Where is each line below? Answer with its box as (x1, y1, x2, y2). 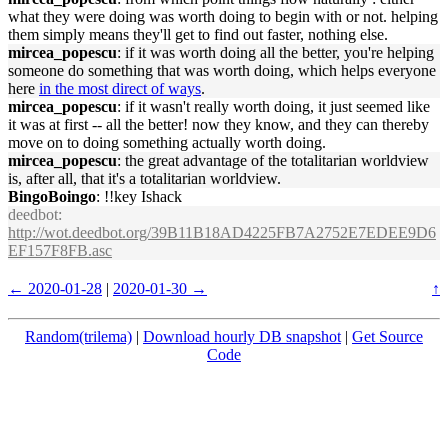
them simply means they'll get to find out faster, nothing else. (8, 26, 388, 43)
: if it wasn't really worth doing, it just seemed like (117, 98, 430, 115)
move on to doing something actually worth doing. (8, 134, 326, 151)
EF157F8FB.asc (8, 242, 112, 259)
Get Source (352, 328, 423, 345)
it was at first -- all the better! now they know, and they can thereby (8, 116, 429, 133)
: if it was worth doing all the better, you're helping (117, 44, 434, 61)
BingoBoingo (8, 188, 96, 205)
